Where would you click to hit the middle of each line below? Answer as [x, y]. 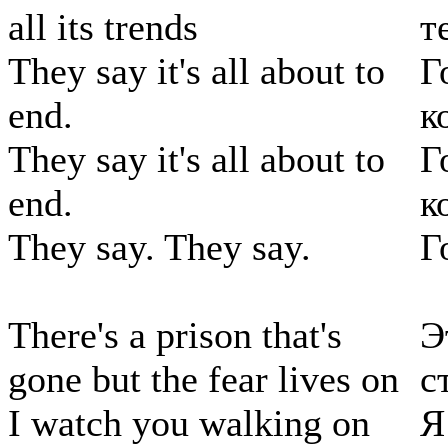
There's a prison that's [175, 335]
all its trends [103, 27]
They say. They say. [159, 247]
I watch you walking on [189, 423]
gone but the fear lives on [203, 379]
